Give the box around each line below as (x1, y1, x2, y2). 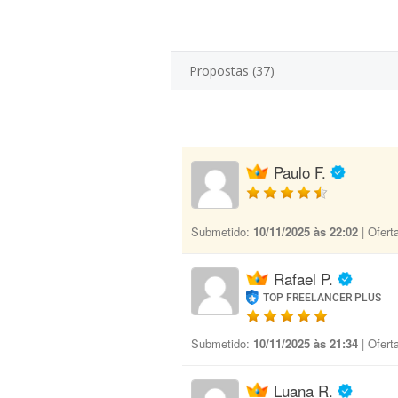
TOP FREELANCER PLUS (263, 291, 382, 304)
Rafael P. (274, 267, 333, 290)
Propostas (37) (189, 62, 275, 79)
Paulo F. (274, 161, 326, 183)
